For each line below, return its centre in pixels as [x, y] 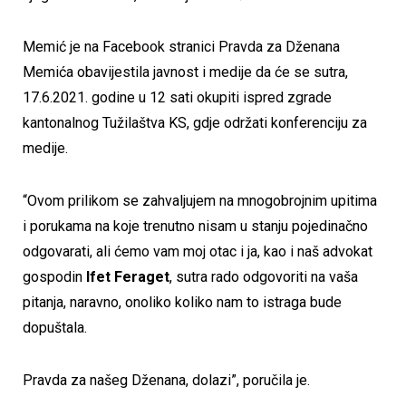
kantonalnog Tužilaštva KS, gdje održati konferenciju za [195, 123]
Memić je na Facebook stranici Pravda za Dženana [181, 47]
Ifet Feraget [128, 277]
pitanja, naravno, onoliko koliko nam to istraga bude [182, 303]
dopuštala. [55, 328]
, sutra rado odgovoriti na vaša [264, 277]
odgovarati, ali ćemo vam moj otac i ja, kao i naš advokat [198, 252]
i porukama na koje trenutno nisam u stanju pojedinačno [195, 227]
